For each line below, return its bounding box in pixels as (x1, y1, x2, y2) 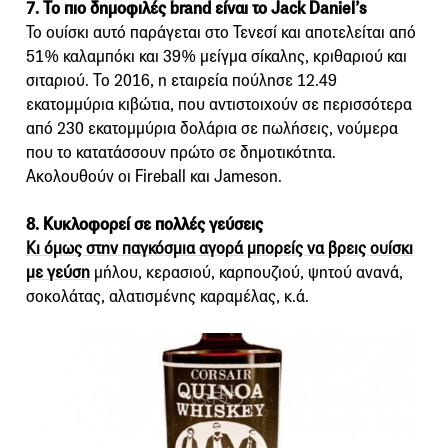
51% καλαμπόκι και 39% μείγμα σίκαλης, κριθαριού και (26, 46, 407, 68)
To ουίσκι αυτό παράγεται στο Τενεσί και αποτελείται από (26, 22, 416, 44)
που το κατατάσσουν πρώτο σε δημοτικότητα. (26, 142, 336, 164)
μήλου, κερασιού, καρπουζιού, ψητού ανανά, (90, 262, 403, 284)
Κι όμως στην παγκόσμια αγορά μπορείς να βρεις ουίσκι (26, 238, 413, 260)
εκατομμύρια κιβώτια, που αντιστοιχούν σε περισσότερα (26, 94, 412, 116)
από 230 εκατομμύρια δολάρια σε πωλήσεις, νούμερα (26, 118, 398, 140)
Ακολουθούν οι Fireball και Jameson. (26, 166, 282, 188)
